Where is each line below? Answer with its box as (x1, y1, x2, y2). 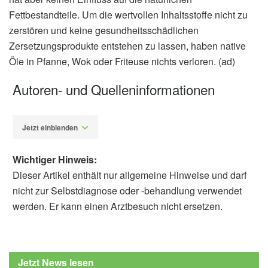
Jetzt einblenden (22, 121, 78, 133)
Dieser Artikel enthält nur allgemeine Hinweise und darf (13, 168, 246, 182)
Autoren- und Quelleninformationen (13, 80, 215, 99)
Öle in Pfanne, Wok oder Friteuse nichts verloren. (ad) (9, 54, 235, 68)
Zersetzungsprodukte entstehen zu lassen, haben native (9, 38, 246, 53)
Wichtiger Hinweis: (13, 153, 97, 167)
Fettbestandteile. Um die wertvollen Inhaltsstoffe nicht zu (9, 7, 248, 22)
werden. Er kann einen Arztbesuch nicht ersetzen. (13, 199, 223, 214)
